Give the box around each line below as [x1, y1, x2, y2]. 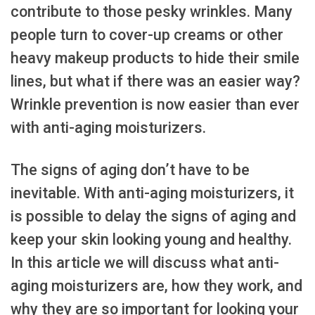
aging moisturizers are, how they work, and [11, 276, 302, 295]
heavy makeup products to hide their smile [11, 49, 300, 67]
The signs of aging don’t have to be [11, 160, 250, 179]
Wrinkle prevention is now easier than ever [11, 95, 300, 113]
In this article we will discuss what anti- [11, 253, 279, 271]
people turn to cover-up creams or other [11, 25, 283, 44]
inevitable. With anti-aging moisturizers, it [11, 184, 294, 202]
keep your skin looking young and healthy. [11, 230, 292, 248]
